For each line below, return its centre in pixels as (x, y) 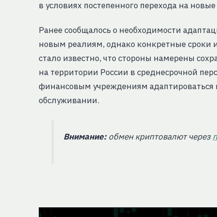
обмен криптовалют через (160, 136)
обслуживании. (69, 100)
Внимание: (85, 136)
